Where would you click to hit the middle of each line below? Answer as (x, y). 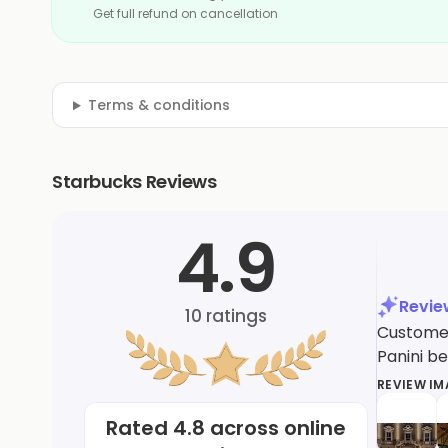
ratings (234, 316)
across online (275, 428)
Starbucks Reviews (134, 182)
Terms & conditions (158, 105)
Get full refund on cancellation (185, 14)
